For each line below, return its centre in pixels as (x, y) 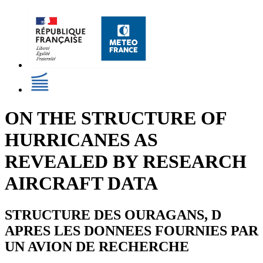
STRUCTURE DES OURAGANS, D (113, 215)
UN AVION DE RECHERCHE (97, 246)
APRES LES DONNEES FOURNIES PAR (131, 230)
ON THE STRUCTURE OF (116, 118)
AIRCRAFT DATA (81, 183)
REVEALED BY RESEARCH (126, 162)
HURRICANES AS (81, 140)
